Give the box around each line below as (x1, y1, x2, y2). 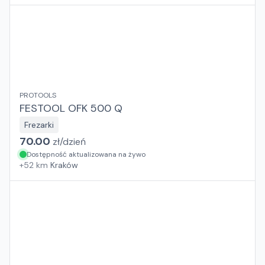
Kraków (50, 160, 78, 170)
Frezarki (24, 119, 54, 130)
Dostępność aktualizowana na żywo (27, 150, 146, 159)
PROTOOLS (20, 91, 56, 100)
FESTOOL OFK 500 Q (20, 101, 122, 115)
